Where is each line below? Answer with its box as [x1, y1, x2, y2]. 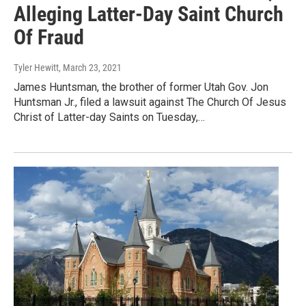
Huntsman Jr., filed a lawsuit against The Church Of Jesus [14, 96, 286, 109]
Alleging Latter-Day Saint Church [14, 2, 283, 27]
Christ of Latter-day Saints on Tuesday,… [14, 111, 205, 124]
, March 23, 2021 [59, 62, 122, 74]
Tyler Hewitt [14, 62, 59, 74]
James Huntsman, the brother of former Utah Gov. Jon [14, 81, 268, 94]
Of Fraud [14, 25, 84, 50]
